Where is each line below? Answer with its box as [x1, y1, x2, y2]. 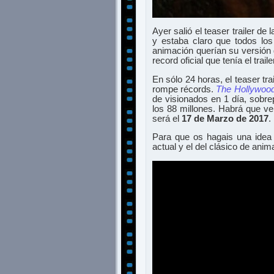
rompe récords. [152, 84, 217, 94]
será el [152, 113, 182, 124]
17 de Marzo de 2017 [182, 113, 268, 124]
